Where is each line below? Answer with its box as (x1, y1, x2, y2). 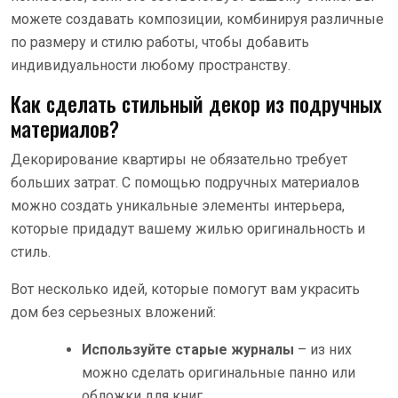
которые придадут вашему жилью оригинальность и (11, 219, 365, 237)
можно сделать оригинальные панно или (82, 363, 355, 381)
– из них (294, 340, 352, 358)
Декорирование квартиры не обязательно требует (11, 150, 347, 168)
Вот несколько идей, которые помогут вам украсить (11, 280, 360, 298)
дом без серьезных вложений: (11, 303, 216, 321)
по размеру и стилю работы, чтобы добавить (11, 33, 309, 51)
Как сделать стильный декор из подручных (11, 87, 382, 119)
